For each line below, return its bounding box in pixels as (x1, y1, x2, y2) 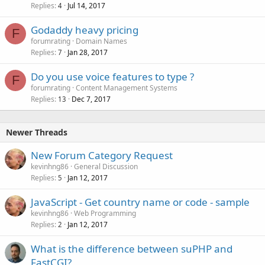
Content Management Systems (76, 82, 177, 93)
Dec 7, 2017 (72, 93, 111, 104)
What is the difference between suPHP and (31, 241, 232, 256)
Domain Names (76, 35, 127, 46)
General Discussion (74, 161, 138, 172)
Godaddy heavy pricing (31, 22, 138, 37)
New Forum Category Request (31, 148, 173, 162)
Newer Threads (6, 126, 67, 138)
